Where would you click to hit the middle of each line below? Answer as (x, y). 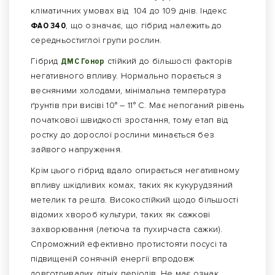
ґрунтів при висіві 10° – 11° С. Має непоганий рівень (137, 106)
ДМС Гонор (83, 61)
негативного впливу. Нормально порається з (126, 76)
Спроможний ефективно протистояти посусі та (129, 244)
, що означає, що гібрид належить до (144, 26)
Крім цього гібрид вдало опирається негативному (135, 171)
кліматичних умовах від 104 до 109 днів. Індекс (129, 11)
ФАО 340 (48, 26)
